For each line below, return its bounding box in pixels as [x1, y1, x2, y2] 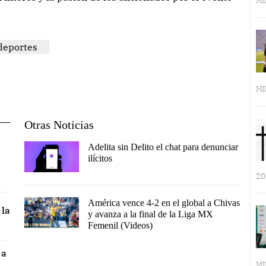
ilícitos [87, 153, 112, 164]
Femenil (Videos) [87, 220, 153, 231]
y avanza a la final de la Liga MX [87, 209, 213, 220]
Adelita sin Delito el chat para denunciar [87, 142, 238, 153]
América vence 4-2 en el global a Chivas [87, 198, 240, 208]
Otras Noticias [24, 118, 94, 132]
